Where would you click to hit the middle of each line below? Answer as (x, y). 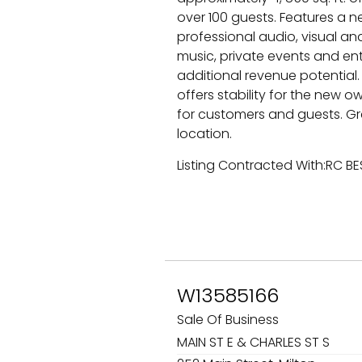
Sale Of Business (229, 320)
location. (204, 134)
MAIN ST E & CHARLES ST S (255, 342)
